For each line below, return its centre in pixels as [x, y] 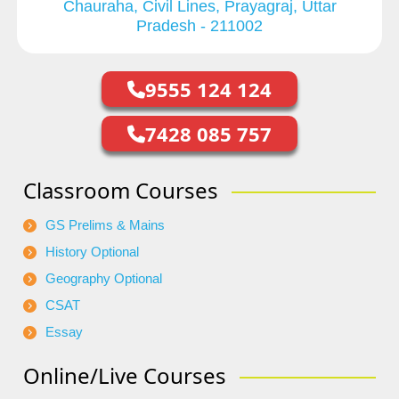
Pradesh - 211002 [199, 26]
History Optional [92, 252]
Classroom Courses [121, 191]
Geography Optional [104, 279]
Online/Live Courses [125, 376]
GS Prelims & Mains [105, 225]
